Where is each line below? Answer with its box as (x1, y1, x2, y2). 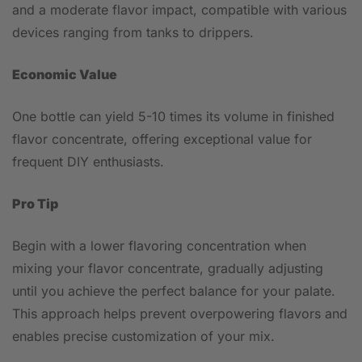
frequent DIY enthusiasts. (12, 154, 164, 170)
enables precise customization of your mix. (12, 328, 275, 344)
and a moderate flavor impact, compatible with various (12, 2, 347, 18)
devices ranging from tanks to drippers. (12, 24, 254, 40)
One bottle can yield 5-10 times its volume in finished (12, 108, 335, 124)
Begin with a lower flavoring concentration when (12, 238, 306, 254)
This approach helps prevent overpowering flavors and (12, 305, 347, 322)
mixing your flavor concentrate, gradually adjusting (12, 260, 323, 276)
